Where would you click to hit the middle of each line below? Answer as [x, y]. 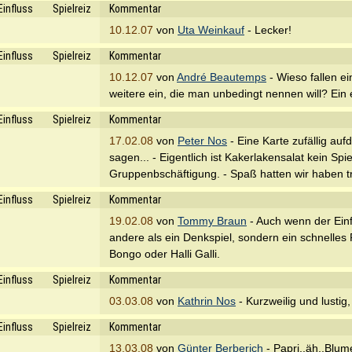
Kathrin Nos [207, 301]
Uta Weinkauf [211, 30]
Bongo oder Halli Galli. [165, 254]
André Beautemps [222, 77]
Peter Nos [202, 141]
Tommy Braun [212, 221]
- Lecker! [268, 30]
